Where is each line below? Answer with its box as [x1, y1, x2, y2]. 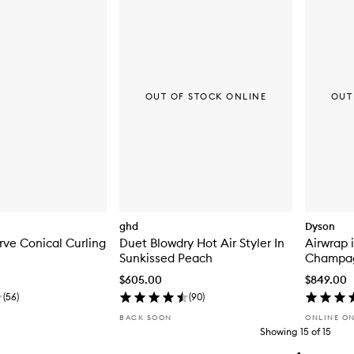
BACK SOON [119, 312, 172, 322]
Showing [260, 325, 298, 337]
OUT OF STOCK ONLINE [145, 90, 267, 102]
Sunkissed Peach [119, 250, 213, 265]
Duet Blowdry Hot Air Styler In [119, 235, 284, 250]
